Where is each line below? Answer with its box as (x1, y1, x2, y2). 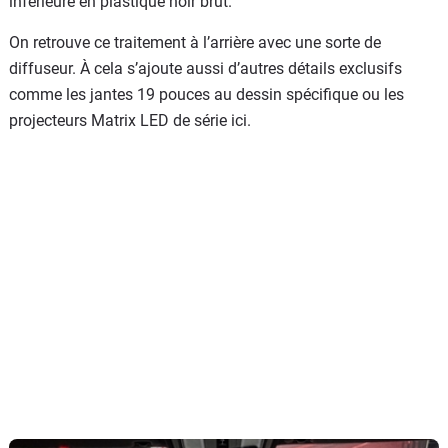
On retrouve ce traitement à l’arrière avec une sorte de (9, 32, 381, 52)
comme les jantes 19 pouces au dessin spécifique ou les (9, 84, 404, 104)
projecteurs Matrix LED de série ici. (9, 110, 251, 130)
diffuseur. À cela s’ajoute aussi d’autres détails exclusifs (9, 58, 402, 78)
